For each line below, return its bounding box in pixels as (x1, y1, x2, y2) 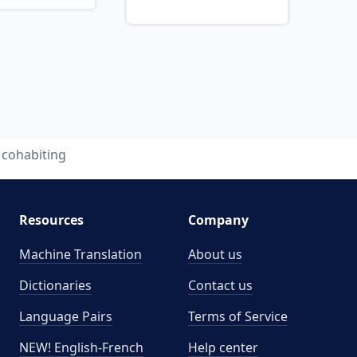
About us (188, 245, 242, 263)
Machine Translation (18, 245, 142, 263)
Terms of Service (188, 308, 288, 325)
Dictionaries (18, 277, 92, 294)
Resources (18, 211, 84, 229)
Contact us (188, 277, 253, 294)
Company (188, 211, 249, 229)
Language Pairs (18, 308, 112, 325)
